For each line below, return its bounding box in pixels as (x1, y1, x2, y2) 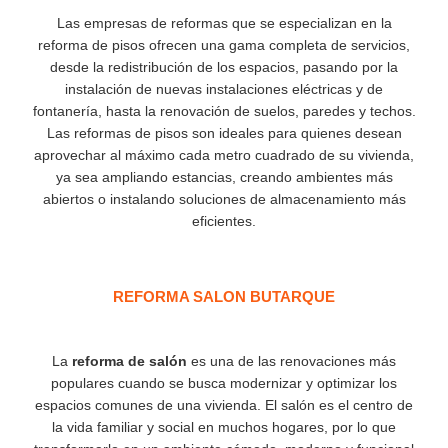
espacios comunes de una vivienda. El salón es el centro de (35, 397, 413, 413)
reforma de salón (72, 353, 187, 369)
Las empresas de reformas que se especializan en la (56, 15, 392, 31)
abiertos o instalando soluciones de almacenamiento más (42, 191, 406, 207)
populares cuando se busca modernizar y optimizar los (51, 375, 397, 391)
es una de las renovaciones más (187, 353, 396, 369)
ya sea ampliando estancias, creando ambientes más (55, 169, 393, 185)
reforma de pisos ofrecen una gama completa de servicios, (38, 37, 410, 53)
